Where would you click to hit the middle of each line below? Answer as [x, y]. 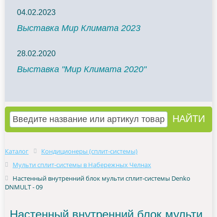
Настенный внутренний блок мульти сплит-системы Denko [101, 178]
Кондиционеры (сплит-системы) [89, 151]
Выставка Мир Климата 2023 [79, 28]
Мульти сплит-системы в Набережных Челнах [82, 165]
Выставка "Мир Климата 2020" [82, 69]
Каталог [17, 151]
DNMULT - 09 [24, 187]
